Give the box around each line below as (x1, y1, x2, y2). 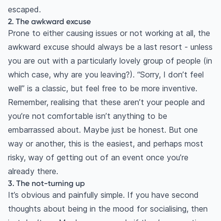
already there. (8, 166, 58, 177)
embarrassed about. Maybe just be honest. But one (8, 125, 198, 135)
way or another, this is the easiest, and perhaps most (8, 139, 203, 149)
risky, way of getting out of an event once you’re (8, 152, 188, 163)
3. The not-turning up (8, 178, 85, 188)
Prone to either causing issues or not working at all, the (8, 28, 210, 38)
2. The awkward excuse (8, 16, 91, 27)
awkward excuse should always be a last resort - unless (8, 42, 213, 52)
